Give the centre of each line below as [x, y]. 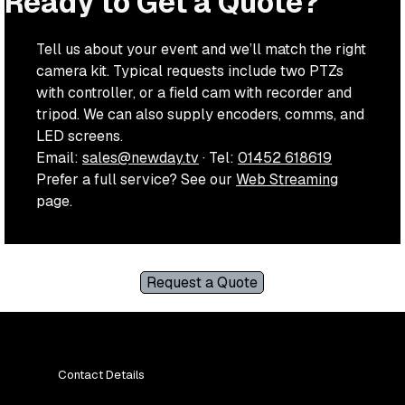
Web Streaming [287, 179]
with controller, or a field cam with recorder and [194, 92]
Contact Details [101, 374]
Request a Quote [202, 282]
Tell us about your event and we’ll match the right [201, 49]
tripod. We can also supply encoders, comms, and [200, 114]
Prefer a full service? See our [136, 179]
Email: [59, 157]
